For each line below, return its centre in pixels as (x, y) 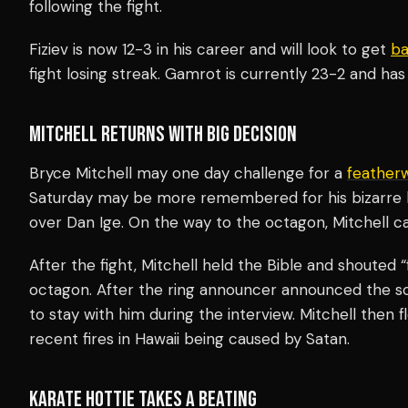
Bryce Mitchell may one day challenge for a (188, 173)
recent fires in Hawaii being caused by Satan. (189, 338)
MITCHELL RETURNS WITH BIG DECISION (163, 134)
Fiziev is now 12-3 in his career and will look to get (210, 49)
